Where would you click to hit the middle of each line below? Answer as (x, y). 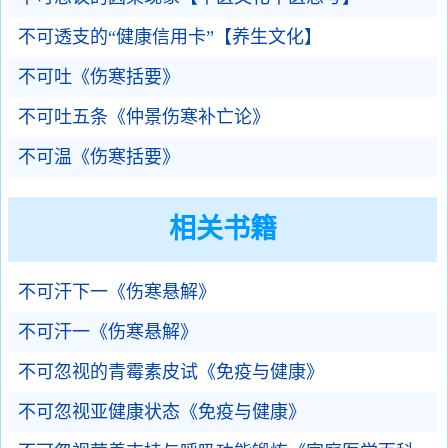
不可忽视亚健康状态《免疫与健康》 (162, 412)
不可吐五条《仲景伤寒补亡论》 (144, 117)
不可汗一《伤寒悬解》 (108, 332)
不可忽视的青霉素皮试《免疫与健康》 (171, 372)
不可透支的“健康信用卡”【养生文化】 (170, 37)
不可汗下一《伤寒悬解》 (117, 292)
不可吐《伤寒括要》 (99, 77)
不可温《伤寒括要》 (99, 157)
